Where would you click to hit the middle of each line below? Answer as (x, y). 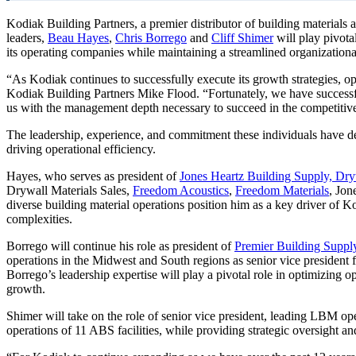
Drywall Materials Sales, (70, 191)
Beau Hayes (78, 38)
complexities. (39, 219)
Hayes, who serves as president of (93, 176)
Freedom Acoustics (181, 191)
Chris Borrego (151, 38)
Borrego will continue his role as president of (120, 246)
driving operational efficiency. (81, 149)
